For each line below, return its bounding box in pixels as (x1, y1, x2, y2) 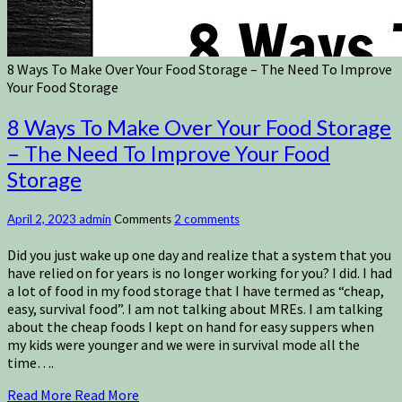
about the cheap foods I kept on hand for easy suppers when (7, 318, 374, 336)
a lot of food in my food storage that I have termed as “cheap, (7, 282, 384, 301)
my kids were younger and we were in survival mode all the (7, 336, 360, 354)
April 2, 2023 (7, 212, 79, 227)
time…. (7, 354, 54, 372)
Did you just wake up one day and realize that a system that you (7, 246, 391, 265)
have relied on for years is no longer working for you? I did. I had (7, 264, 392, 283)
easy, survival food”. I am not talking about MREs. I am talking (7, 300, 383, 319)
